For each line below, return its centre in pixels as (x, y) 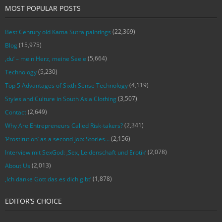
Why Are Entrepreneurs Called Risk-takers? (64, 125)
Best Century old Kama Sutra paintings (58, 32)
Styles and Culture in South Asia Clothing (61, 99)
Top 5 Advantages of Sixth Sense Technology (66, 85)
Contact (16, 112)
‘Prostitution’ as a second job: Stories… (57, 139)
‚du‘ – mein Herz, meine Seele (46, 58)
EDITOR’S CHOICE (33, 201)
